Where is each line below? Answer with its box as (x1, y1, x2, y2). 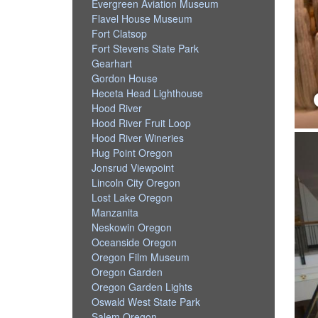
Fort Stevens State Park (92, 40, 199, 55)
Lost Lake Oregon (92, 190, 173, 204)
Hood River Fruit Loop (92, 115, 192, 130)
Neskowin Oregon (92, 219, 172, 234)
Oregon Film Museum (92, 249, 190, 264)
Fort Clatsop (92, 26, 148, 40)
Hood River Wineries (92, 130, 185, 145)
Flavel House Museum (92, 11, 193, 26)
